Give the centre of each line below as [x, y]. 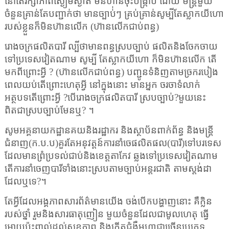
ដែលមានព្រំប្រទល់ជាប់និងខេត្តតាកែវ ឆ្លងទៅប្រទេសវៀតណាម [111, 156]
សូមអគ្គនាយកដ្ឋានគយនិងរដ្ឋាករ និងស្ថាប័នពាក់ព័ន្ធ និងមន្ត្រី [109, 130]
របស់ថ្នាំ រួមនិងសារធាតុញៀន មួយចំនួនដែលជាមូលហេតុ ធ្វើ [107, 214]
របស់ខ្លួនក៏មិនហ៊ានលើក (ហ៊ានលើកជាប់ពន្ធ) [82, 27]
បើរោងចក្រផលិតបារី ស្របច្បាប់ [121, 98]
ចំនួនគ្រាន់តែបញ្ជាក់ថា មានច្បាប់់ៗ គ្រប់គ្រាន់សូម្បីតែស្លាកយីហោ [114, 14]
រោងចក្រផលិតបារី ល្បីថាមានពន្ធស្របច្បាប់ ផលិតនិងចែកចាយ [111, 47]
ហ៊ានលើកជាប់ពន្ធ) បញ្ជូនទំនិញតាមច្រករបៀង [138, 72]
